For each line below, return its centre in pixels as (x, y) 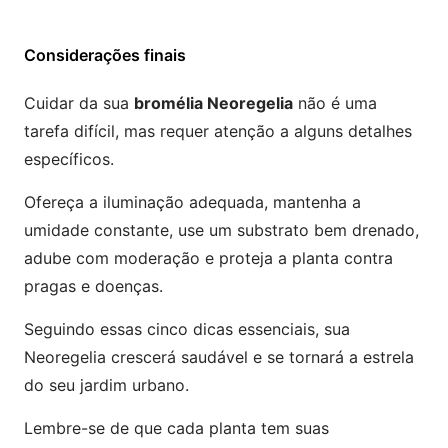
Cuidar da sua (79, 103)
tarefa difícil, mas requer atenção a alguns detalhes (218, 131)
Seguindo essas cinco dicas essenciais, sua (187, 329)
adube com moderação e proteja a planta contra (208, 258)
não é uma (335, 103)
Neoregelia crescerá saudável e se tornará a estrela (219, 357)
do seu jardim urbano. (106, 385)
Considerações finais (105, 55)
